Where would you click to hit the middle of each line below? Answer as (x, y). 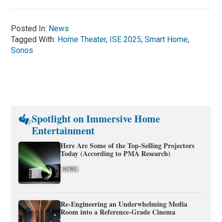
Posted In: (30, 28)
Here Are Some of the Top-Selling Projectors (128, 145)
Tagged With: (34, 39)
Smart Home (166, 39)
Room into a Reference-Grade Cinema (118, 212)
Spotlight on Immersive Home (96, 118)
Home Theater (82, 39)
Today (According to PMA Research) (116, 153)
